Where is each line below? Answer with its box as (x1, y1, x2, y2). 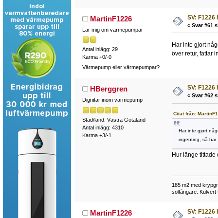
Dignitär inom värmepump (82, 97, 143, 103)
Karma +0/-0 (82, 54, 111, 60)
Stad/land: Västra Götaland (82, 116, 145, 123)
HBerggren (90, 85, 128, 93)
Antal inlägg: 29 (82, 46, 118, 52)
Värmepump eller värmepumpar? (82, 64, 160, 71)
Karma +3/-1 (82, 132, 111, 138)
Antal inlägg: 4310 (82, 124, 124, 130)
